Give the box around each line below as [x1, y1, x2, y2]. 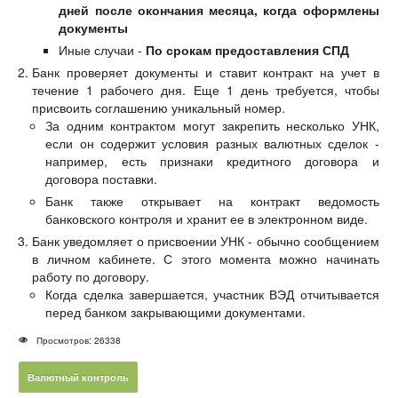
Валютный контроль [28, 370, 130, 385]
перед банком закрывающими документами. [45, 303, 306, 322]
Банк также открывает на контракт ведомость [45, 192, 379, 211]
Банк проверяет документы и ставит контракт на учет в [32, 63, 379, 82]
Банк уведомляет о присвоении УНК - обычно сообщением [32, 232, 379, 251]
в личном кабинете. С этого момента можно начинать [32, 250, 379, 268]
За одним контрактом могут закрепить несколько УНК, [45, 116, 379, 135]
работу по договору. [32, 267, 150, 286]
